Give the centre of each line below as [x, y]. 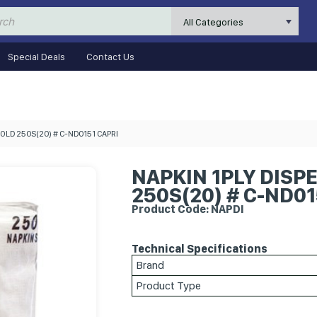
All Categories [214, 22]
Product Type [168, 286]
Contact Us [110, 57]
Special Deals [36, 57]
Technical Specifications [199, 249]
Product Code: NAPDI [188, 209]
